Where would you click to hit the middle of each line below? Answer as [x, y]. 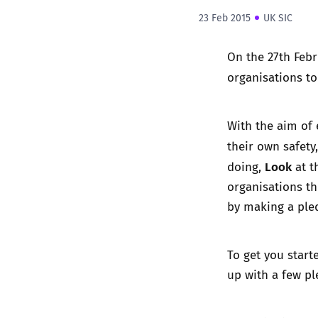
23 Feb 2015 [225, 17]
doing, [246, 166]
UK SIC [278, 17]
